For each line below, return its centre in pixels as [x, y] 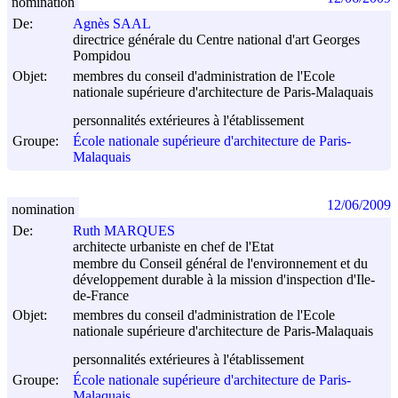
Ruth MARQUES [124, 231]
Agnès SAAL [112, 24]
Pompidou [102, 56]
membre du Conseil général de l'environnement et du [220, 263]
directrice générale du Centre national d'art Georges [216, 40]
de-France [101, 296]
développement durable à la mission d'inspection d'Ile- [224, 279]
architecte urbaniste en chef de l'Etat [173, 247]
